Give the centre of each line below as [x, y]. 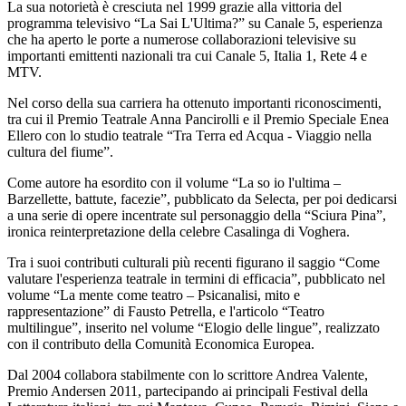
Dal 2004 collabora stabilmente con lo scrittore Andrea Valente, [188, 374]
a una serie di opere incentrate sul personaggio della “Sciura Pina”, [197, 215]
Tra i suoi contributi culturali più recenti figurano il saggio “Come [193, 262]
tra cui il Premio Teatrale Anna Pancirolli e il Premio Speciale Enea [198, 119]
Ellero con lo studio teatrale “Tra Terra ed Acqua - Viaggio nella [189, 135]
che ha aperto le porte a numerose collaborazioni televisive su [182, 39]
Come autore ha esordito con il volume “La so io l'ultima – [174, 182]
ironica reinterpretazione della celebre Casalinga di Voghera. [179, 231]
